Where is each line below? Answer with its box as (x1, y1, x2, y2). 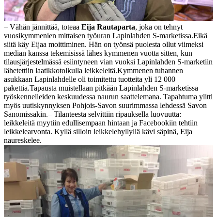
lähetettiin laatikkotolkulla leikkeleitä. (4, 66, 117, 75)
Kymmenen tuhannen (117, 66, 183, 75)
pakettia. (4, 83, 30, 92)
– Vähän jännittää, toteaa (4, 22, 81, 31)
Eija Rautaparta (81, 22, 135, 31)
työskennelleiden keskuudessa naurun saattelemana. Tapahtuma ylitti (4, 92, 213, 101)
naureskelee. (4, 136, 42, 144)
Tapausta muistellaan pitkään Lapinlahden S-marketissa (30, 83, 198, 92)
